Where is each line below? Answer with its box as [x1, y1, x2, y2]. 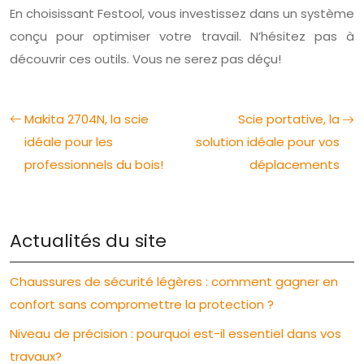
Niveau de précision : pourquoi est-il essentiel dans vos [10, 324, 341, 342]
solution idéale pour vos [196, 132, 340, 150]
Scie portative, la [238, 110, 340, 128]
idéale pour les [24, 132, 113, 150]
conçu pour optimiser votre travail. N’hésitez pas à [10, 27, 354, 45]
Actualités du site [10, 227, 167, 253]
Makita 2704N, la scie [24, 110, 149, 128]
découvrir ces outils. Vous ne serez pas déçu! [10, 50, 281, 67]
